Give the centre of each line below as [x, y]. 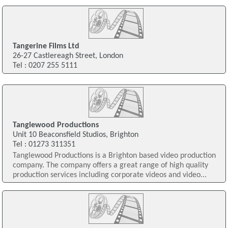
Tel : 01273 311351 [44, 145]
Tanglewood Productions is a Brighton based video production [114, 156]
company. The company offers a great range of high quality [110, 166]
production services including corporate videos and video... [109, 175]
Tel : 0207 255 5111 [45, 66]
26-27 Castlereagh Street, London [68, 56]
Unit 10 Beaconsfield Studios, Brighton [75, 135]
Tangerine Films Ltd [46, 47]
